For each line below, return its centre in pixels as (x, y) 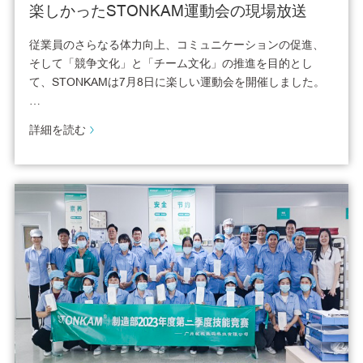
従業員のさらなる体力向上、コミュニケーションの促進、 (176, 45)
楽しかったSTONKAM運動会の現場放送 (168, 11)
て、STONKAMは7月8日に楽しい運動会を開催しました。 (177, 82)
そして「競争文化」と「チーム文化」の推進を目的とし (171, 64)
